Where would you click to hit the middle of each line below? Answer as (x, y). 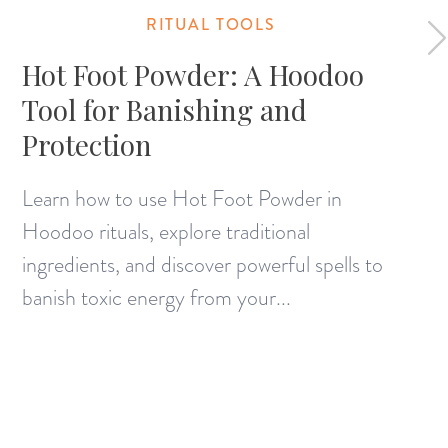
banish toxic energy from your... (157, 297)
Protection (87, 144)
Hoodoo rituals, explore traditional (166, 231)
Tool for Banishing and (165, 109)
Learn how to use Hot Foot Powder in (182, 198)
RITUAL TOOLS (211, 24)
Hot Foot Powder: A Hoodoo (193, 74)
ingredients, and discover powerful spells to (203, 264)
